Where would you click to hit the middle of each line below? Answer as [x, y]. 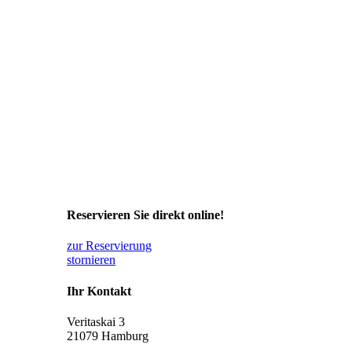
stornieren [91, 260]
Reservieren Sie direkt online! [145, 215]
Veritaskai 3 [96, 321]
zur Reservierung [109, 246]
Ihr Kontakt [99, 291]
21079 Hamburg [108, 335]
